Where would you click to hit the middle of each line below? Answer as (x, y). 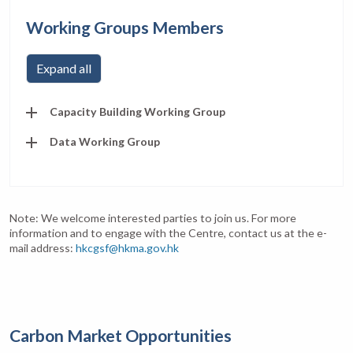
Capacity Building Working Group (137, 111)
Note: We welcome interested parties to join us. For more (153, 217)
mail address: (43, 247)
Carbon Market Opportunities (121, 335)
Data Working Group (105, 141)
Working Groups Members (125, 27)
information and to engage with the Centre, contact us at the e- (168, 232)
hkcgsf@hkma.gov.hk (127, 247)
